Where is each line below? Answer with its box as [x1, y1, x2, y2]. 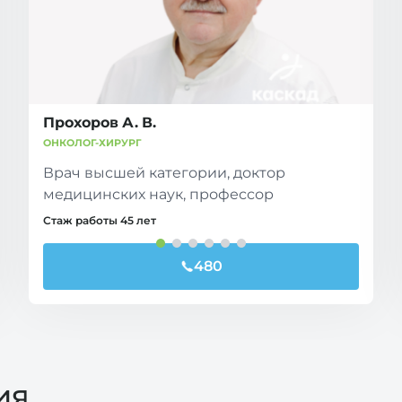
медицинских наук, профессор [43, 186, 274, 202]
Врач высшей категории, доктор [43, 164, 285, 180]
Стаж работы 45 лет [43, 214, 156, 227]
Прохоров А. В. [43, 114, 156, 130]
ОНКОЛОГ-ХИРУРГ [43, 136, 142, 148]
